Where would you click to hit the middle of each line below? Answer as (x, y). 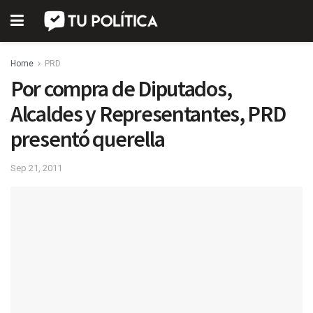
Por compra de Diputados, (121, 89)
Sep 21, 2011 (36, 168)
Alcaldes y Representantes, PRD (148, 114)
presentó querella (88, 139)
